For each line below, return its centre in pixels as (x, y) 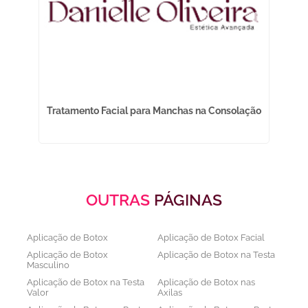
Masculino (48, 265)
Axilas (170, 293)
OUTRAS (120, 200)
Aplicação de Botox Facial (211, 238)
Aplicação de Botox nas (206, 282)
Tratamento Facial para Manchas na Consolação (154, 111)
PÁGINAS (188, 200)
